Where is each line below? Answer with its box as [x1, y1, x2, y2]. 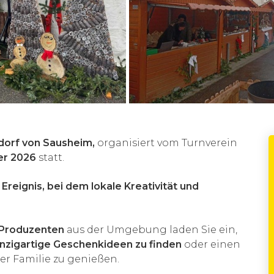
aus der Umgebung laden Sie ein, [64, 223, 237, 235]
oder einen [182, 238, 240, 250]
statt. [36, 151, 64, 163]
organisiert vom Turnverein [95, 136, 237, 149]
